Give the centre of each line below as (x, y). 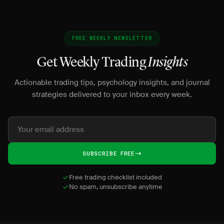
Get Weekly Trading (92, 63)
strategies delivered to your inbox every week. (112, 94)
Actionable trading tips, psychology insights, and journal (112, 82)
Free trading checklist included (115, 177)
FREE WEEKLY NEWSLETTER (112, 38)
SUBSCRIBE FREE (108, 153)
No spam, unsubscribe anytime (115, 187)
